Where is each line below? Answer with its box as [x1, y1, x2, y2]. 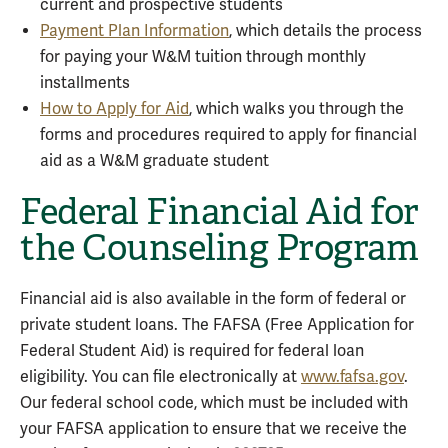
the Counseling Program [20, 225, 418, 271]
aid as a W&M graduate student [40, 151, 269, 171]
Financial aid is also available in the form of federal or [20, 289, 406, 309]
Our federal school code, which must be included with [20, 393, 408, 413]
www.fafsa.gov [301, 367, 404, 387]
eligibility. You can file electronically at [20, 367, 301, 387]
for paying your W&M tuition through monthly [40, 47, 366, 67]
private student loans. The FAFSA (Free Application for [20, 315, 414, 335]
